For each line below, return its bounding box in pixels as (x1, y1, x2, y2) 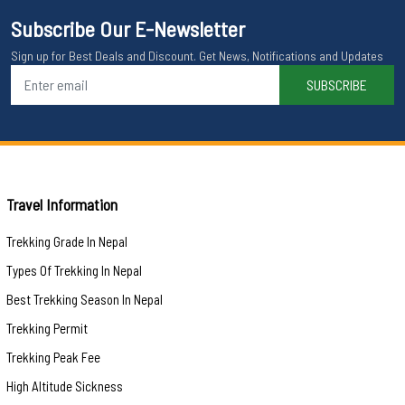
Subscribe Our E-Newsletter (11, 15, 245, 42)
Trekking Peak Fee (6, 349, 100, 365)
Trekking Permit (6, 320, 88, 336)
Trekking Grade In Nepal (6, 233, 127, 250)
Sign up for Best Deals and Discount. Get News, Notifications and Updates (11, 48, 383, 63)
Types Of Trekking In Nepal (6, 262, 142, 278)
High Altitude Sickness (6, 378, 123, 394)
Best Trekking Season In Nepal (6, 291, 163, 307)
